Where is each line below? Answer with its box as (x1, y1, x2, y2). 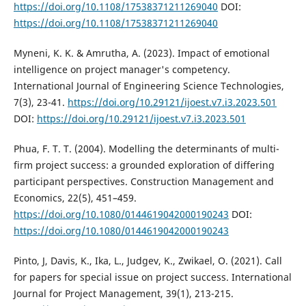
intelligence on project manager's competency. (13, 63, 230, 76)
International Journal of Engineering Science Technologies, (13, 79, 284, 93)
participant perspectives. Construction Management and (13, 175, 274, 189)
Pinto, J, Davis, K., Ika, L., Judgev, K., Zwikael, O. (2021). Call (13, 254, 282, 268)
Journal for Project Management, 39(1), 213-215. (13, 287, 234, 301)
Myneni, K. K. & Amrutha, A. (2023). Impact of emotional (13, 46, 270, 60)
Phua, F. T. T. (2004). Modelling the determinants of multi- (13, 142, 279, 156)
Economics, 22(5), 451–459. (13, 191, 137, 205)
